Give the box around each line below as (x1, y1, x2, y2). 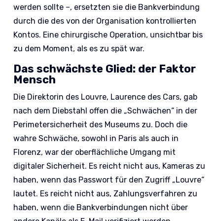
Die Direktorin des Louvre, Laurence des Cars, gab (13, 92, 198, 102)
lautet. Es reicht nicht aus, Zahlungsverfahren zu (13, 189, 198, 199)
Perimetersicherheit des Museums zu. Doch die (13, 120, 188, 130)
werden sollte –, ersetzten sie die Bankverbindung (13, 2, 200, 12)
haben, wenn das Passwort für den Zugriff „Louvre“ (13, 175, 205, 185)
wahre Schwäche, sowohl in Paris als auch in (13, 134, 179, 144)
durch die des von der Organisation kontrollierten (13, 16, 197, 26)
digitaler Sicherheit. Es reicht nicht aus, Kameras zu (13, 161, 206, 171)
